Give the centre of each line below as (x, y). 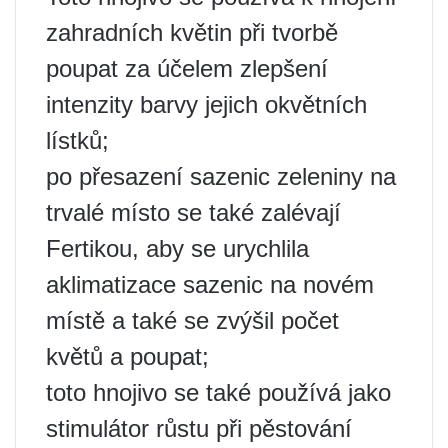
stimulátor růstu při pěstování (199, 429)
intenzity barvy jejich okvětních (206, 105)
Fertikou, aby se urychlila (177, 249)
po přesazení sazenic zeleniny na (221, 177)
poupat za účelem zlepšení (187, 69)
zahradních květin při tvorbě (192, 33)
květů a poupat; (127, 357)
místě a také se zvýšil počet (192, 321)
